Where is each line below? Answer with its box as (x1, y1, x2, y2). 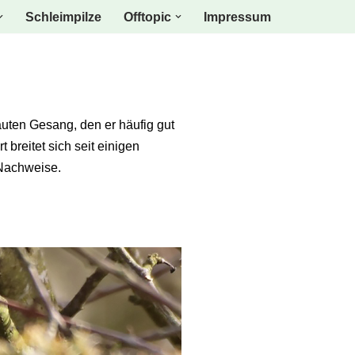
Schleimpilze (25, 10, 101, 24)
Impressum (204, 10, 271, 24)
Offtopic (124, 10, 171, 24)
